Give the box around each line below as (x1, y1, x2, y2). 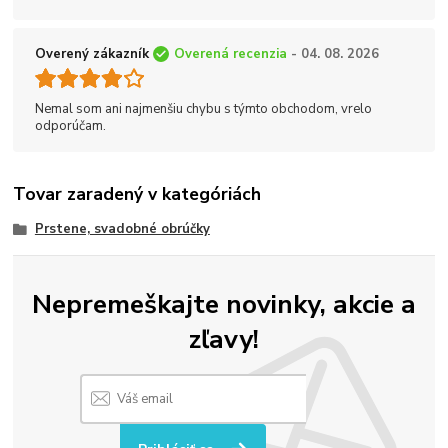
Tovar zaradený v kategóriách (13, 182, 262, 207)
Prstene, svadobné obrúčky (34, 220, 210, 239)
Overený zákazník (35, 44, 149, 63)
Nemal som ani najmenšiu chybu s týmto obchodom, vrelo (35, 99, 372, 118)
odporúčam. (35, 116, 106, 135)
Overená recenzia (173, 44, 287, 63)
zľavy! (188, 320, 259, 357)
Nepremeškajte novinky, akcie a (31, 285, 416, 322)
